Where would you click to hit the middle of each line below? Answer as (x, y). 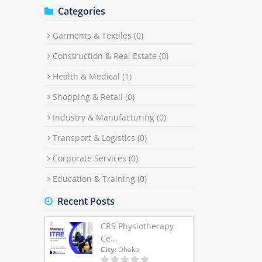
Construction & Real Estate (106, 56)
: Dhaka (127, 249)
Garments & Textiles (93, 35)
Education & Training (95, 179)
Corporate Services (91, 158)
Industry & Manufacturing (105, 117)
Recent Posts (84, 201)
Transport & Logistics (95, 138)
